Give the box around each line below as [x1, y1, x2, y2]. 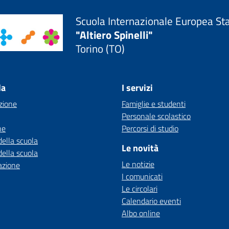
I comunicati [122, 170, 163, 182]
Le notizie [122, 158, 154, 170]
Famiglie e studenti [122, 98, 186, 110]
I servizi [122, 81, 153, 95]
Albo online [122, 207, 160, 219]
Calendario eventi [122, 195, 181, 207]
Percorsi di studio [122, 122, 178, 134]
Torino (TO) [76, 40, 125, 57]
